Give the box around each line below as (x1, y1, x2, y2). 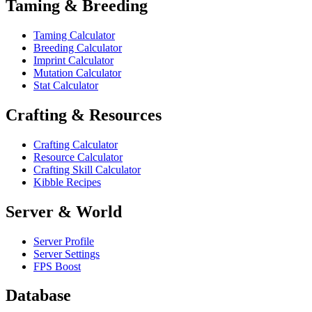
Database (6, 286, 71, 305)
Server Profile (33, 235, 94, 247)
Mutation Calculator (33, 66, 121, 79)
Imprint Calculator (33, 54, 114, 66)
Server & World (6, 202, 122, 221)
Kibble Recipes (33, 175, 101, 188)
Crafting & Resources (6, 105, 162, 124)
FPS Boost (33, 260, 81, 272)
